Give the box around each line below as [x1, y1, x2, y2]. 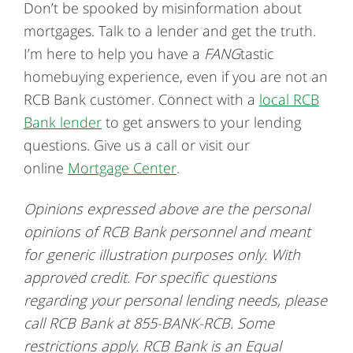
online [24, 158, 68, 178]
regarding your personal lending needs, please [24, 289, 327, 310]
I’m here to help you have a [24, 43, 204, 64]
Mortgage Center [68, 158, 176, 178]
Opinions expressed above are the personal [24, 198, 310, 218]
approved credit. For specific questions [24, 266, 277, 287]
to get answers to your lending [102, 112, 301, 132]
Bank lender [24, 112, 102, 132]
